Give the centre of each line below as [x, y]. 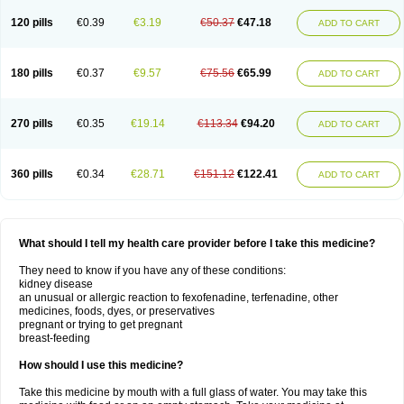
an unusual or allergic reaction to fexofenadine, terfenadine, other [179, 298]
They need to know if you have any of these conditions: [152, 271]
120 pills [32, 23]
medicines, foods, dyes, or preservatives [117, 311]
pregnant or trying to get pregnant [101, 325]
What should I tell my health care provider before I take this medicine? [197, 243]
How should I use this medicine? [101, 365]
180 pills [32, 73]
